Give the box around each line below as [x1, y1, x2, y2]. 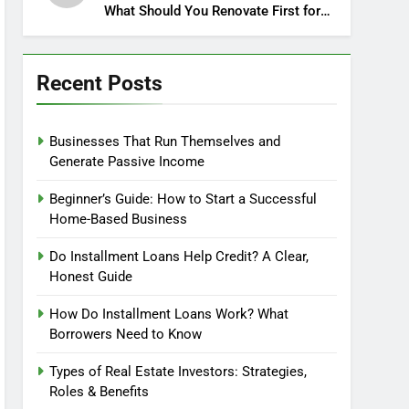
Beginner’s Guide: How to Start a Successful [49, 191, 318, 207]
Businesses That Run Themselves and [49, 133, 281, 150]
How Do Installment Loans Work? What [49, 306, 289, 322]
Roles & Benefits [49, 383, 150, 400]
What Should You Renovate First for [104, 3, 321, 19]
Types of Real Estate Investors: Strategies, [49, 363, 308, 380]
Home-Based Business [49, 211, 188, 227]
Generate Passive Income [49, 153, 205, 170]
